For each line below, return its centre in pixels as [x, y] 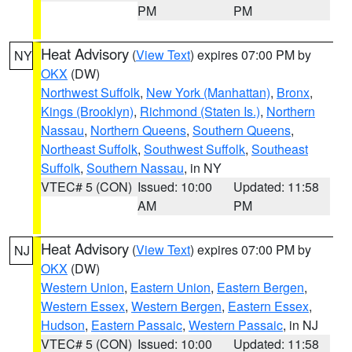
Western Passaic [236, 325]
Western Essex [83, 306]
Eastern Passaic [137, 325]
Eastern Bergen [260, 287]
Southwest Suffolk [194, 149]
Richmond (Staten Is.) [200, 111]
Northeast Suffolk [89, 149]
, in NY [203, 168]
